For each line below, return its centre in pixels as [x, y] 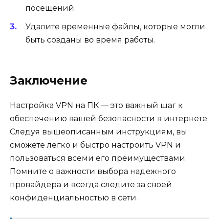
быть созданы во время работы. [90, 40]
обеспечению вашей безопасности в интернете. [109, 119]
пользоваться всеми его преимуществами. [98, 158]
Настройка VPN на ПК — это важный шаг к [96, 106]
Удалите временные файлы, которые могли [115, 26]
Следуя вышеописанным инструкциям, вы [99, 132]
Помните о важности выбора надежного [93, 172]
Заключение [49, 81]
